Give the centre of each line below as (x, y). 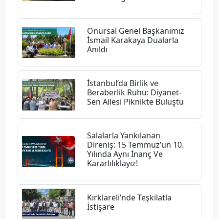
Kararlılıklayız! (112, 163)
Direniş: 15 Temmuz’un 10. (135, 145)
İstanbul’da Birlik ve (122, 83)
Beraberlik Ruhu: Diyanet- (134, 92)
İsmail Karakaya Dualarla (132, 40)
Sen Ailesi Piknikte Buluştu (135, 102)
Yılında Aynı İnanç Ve (125, 154)
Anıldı (97, 49)
